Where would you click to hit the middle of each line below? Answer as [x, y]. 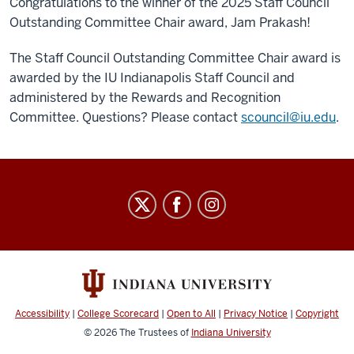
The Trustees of [155, 333]
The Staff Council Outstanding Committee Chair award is [175, 58]
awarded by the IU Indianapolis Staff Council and [152, 78]
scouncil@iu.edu [288, 117]
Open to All [191, 314]
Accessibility [42, 314]
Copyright [317, 314]
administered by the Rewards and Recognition [145, 98]
